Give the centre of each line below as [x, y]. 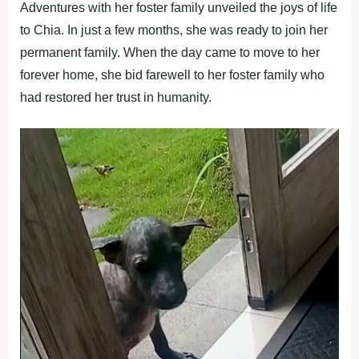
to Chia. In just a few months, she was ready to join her [174, 30]
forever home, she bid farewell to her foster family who [172, 75]
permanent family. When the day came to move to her [170, 53]
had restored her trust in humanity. [116, 98]
